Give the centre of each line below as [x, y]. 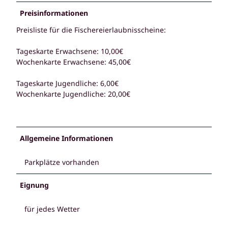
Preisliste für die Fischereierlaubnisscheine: [91, 30]
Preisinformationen [54, 13]
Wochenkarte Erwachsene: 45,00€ [74, 62]
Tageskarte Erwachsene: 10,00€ [70, 51]
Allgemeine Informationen [66, 138]
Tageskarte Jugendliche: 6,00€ [67, 83]
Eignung [34, 185]
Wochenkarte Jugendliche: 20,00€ [73, 94]
